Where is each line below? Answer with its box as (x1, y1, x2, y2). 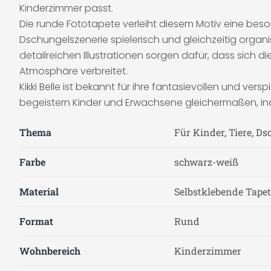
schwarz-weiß (174, 155, 238, 168)
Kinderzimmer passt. (19, 1, 113, 15)
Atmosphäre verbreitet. (19, 64, 128, 78)
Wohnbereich (19, 244, 80, 257)
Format (19, 215, 53, 227)
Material (19, 185, 59, 198)
